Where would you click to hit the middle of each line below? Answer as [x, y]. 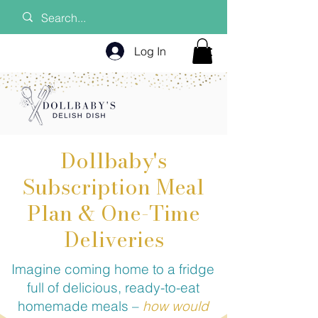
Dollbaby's [114, 160]
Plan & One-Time [114, 213]
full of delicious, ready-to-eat [113, 287]
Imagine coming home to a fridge [113, 269]
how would [175, 306]
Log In [150, 51]
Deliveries [114, 239]
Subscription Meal [114, 186]
